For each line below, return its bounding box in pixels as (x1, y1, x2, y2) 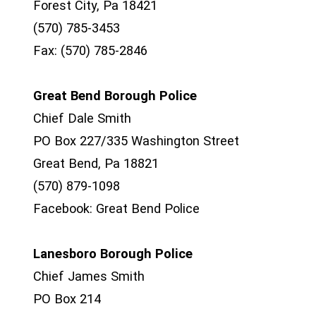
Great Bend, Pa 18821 (33, 156, 159, 171)
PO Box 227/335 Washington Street (33, 133, 239, 148)
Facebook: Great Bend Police (33, 201, 200, 216)
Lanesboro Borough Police (33, 246, 193, 261)
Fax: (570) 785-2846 (33, 43, 147, 58)
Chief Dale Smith (33, 111, 131, 126)
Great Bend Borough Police (33, 88, 197, 103)
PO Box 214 (33, 291, 101, 306)
